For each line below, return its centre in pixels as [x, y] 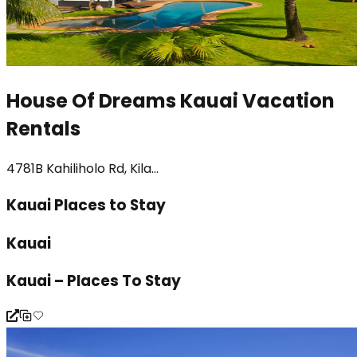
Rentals [43, 129]
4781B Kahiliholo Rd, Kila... [82, 169]
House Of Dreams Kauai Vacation [171, 101]
